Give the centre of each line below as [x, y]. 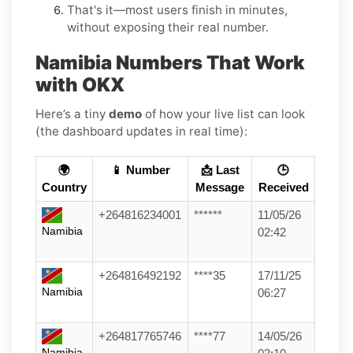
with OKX [80, 84]
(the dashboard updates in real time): [141, 131]
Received [283, 187]
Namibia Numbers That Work [170, 62]
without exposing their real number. [168, 27]
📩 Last [220, 170]
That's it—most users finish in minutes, [177, 9]
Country [64, 187]
